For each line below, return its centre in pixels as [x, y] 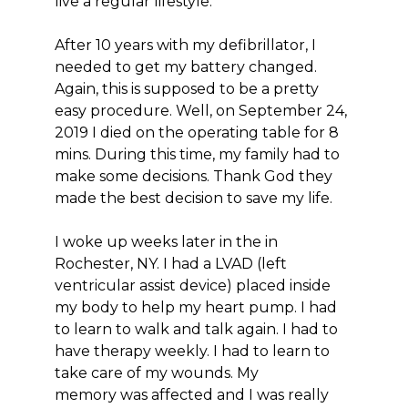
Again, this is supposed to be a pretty [187, 89]
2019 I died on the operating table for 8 [197, 133]
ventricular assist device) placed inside [193, 286]
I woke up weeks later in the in [166, 242]
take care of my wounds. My [157, 373]
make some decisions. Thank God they [194, 176]
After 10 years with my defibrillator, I [185, 45]
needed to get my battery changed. [186, 67]
